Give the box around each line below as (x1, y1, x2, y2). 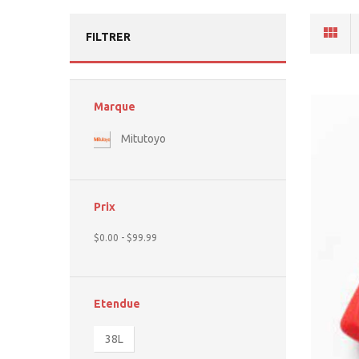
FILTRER (86, 30, 131, 44)
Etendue (94, 297, 140, 311)
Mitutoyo (121, 132, 166, 146)
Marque (94, 100, 135, 114)
